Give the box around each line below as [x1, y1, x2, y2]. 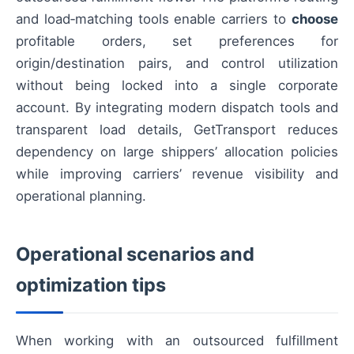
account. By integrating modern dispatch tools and [16, 100, 338, 116]
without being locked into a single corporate [16, 77, 338, 94]
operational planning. [16, 188, 146, 205]
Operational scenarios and [16, 243, 254, 266]
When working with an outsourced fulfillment [16, 333, 338, 349]
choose [292, 11, 338, 28]
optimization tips [16, 273, 166, 297]
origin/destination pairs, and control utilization [16, 55, 338, 72]
